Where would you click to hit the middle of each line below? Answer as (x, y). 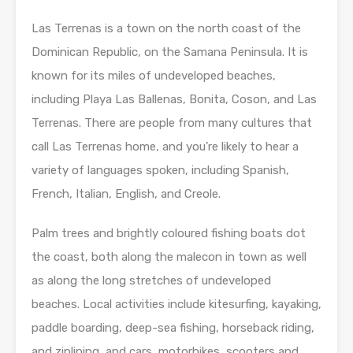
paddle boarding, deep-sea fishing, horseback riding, (173, 328)
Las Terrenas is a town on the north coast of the (166, 29)
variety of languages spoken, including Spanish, (160, 171)
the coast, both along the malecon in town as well (169, 257)
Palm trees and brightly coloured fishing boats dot (169, 234)
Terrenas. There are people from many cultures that (172, 123)
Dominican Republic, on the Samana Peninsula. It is (170, 52)
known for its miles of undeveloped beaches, (154, 76)
